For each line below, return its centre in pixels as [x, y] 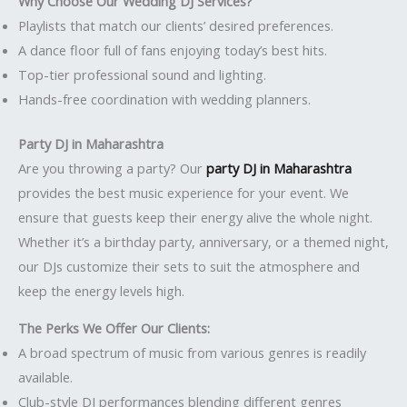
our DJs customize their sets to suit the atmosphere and [189, 266]
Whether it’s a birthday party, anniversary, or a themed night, [203, 241]
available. [45, 377]
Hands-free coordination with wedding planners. [164, 99]
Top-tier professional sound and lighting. [142, 74]
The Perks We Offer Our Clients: [114, 328]
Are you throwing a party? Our [112, 168]
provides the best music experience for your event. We [184, 192]
